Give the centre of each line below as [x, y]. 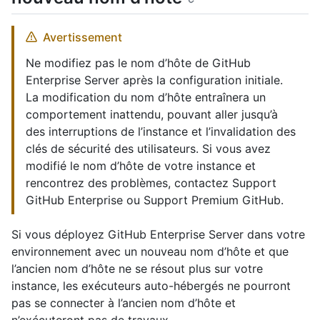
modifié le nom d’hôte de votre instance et [141, 165]
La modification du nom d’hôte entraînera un [146, 97]
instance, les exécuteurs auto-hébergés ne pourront [151, 285]
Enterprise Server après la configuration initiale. [154, 80]
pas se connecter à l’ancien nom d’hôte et [124, 302]
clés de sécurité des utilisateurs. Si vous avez [148, 148]
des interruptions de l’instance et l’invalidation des [161, 131]
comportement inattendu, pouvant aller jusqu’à [152, 114]
